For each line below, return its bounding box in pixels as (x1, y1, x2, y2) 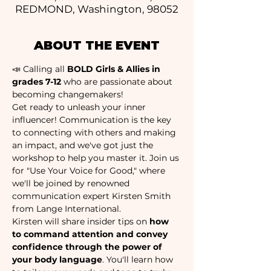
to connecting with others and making (12, 127, 178, 138)
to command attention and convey (12, 229, 170, 240)
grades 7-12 (12, 76, 64, 87)
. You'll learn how (102, 254, 175, 265)
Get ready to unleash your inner (12, 102, 148, 113)
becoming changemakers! (12, 89, 126, 100)
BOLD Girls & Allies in (67, 64, 163, 74)
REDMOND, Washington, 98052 (15, 3, 178, 15)
